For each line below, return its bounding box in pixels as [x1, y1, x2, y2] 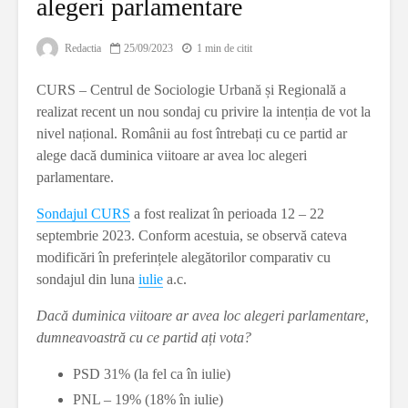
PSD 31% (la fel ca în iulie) [73, 366, 230, 382]
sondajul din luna [36, 271, 138, 288]
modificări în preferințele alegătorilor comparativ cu [36, 250, 331, 266]
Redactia [62, 42, 101, 56]
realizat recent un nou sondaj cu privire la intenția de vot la [36, 104, 371, 120]
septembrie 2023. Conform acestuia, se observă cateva [36, 228, 347, 244]
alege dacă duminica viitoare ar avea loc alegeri [36, 148, 307, 164]
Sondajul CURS [36, 206, 130, 222]
